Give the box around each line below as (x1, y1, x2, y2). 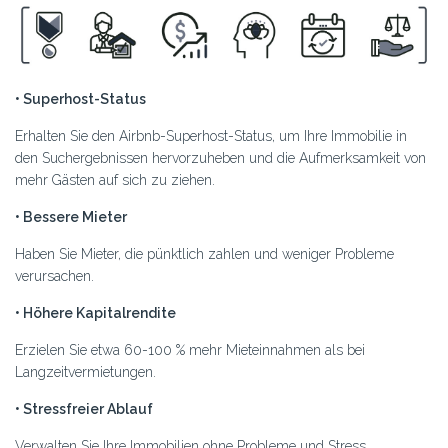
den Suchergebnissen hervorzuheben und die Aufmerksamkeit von (15, 149, 426, 166)
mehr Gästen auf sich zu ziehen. (15, 171, 215, 188)
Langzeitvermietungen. (15, 363, 156, 380)
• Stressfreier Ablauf (15, 400, 153, 417)
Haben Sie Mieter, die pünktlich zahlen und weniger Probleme (15, 245, 394, 262)
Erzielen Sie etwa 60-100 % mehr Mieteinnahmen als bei (15, 341, 365, 358)
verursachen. (15, 267, 94, 284)
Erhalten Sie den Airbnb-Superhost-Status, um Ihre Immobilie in (15, 127, 407, 144)
